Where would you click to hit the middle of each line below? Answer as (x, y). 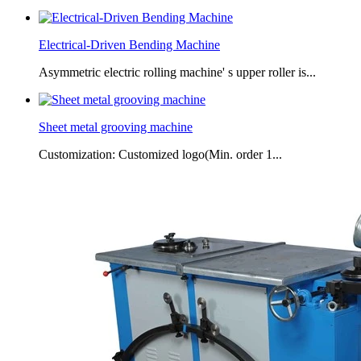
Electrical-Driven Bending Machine (129, 44)
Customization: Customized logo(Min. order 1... (160, 154)
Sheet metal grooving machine (116, 127)
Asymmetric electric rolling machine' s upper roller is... (177, 72)
